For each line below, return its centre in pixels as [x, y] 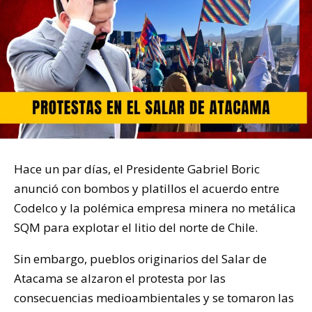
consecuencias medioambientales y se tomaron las [154, 297]
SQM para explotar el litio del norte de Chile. [136, 227]
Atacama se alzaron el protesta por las [120, 278]
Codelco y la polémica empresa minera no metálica [155, 208]
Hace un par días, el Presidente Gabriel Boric [137, 169]
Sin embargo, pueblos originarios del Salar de [140, 258]
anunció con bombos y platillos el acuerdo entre [147, 188]
